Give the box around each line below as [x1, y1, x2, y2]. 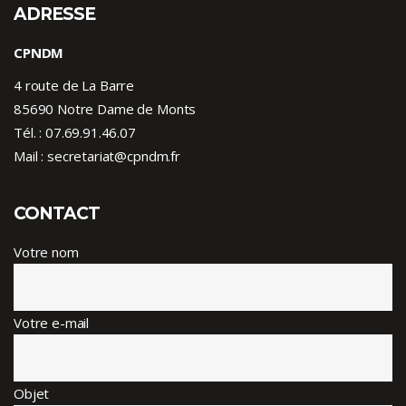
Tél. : [14, 123, 45, 142]
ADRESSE [14, 4, 96, 25]
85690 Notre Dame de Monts [14, 100, 197, 119]
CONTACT [14, 203, 101, 225]
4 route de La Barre [14, 76, 135, 95]
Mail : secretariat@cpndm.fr [14, 147, 180, 166]
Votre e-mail [14, 314, 90, 333]
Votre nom [14, 243, 79, 262]
